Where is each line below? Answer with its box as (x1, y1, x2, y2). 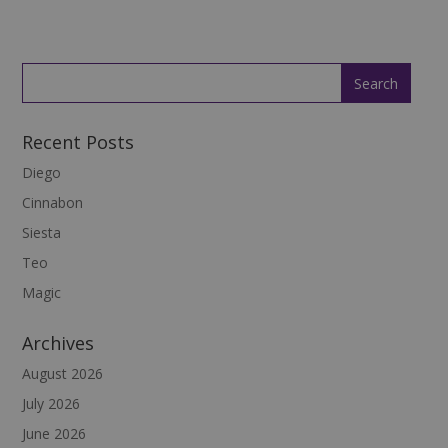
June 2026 (21, 423, 86, 443)
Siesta (21, 222, 61, 242)
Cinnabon (21, 192, 83, 212)
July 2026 (21, 393, 80, 413)
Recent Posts (21, 129, 134, 154)
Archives (21, 330, 94, 355)
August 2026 (21, 363, 103, 383)
